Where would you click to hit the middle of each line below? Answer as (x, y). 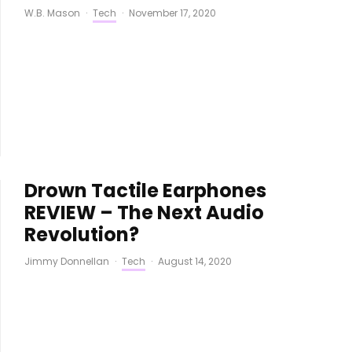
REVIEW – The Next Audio (144, 212)
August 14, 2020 (194, 261)
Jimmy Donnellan (66, 261)
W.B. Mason (52, 13)
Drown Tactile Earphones (145, 190)
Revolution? (81, 234)
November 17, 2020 (172, 13)
